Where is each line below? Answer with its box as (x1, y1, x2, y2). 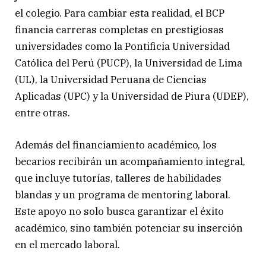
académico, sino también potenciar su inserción (15, 221, 243, 235)
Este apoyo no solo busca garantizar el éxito (15, 205, 224, 218)
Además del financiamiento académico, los (15, 138, 217, 152)
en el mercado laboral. (15, 238, 120, 252)
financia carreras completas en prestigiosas (15, 23, 224, 37)
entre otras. (15, 106, 70, 120)
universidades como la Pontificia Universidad (15, 40, 230, 53)
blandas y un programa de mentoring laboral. (15, 188, 230, 202)
